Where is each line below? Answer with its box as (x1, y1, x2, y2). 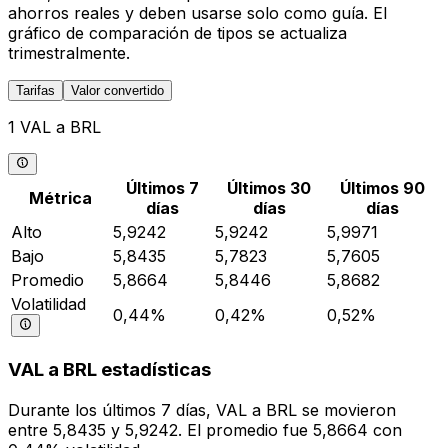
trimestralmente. (8, 43, 130, 63)
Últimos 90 (339, 178, 425, 199)
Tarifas (16, 83, 55, 98)
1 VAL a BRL (8, 117, 101, 137)
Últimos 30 (227, 178, 311, 199)
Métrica (28, 188, 92, 209)
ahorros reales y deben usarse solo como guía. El (8, 3, 387, 23)
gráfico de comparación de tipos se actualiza (8, 23, 347, 43)
